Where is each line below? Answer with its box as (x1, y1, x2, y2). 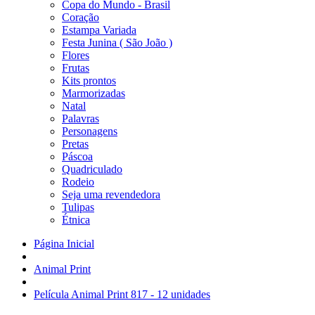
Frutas (62, 62, 89, 74)
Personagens (62, 125, 117, 137)
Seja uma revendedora (62, 188, 160, 200)
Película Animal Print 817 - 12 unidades (34, 288, 210, 300)
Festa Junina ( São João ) (62, 37, 172, 49)
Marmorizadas (62, 87, 125, 99)
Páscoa (62, 150, 93, 162)
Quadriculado (62, 163, 122, 175)
